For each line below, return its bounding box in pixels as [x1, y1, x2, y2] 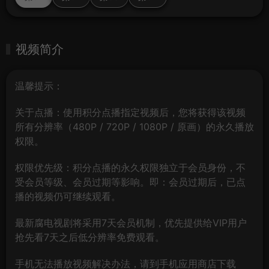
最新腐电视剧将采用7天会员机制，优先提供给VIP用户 [15, 217, 247, 229]
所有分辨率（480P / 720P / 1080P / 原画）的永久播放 [15, 121, 254, 133]
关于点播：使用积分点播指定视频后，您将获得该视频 [15, 106, 246, 118]
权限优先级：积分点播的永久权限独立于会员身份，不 [15, 162, 246, 174]
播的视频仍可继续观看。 [15, 190, 121, 202]
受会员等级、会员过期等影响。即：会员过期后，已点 [15, 176, 246, 188]
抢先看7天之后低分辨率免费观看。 [15, 231, 165, 243]
